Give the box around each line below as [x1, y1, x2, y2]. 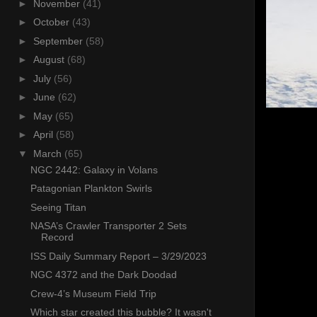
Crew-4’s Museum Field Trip [30, 287, 156, 299]
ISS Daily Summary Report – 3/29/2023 [30, 250, 207, 262]
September [33, 35, 86, 47]
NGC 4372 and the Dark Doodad [30, 269, 177, 281]
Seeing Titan [30, 201, 86, 213]
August [33, 54, 67, 66]
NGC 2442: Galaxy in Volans [30, 163, 158, 175]
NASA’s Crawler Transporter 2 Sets [30, 220, 187, 232]
